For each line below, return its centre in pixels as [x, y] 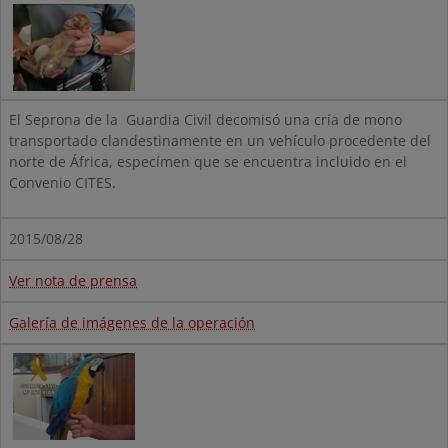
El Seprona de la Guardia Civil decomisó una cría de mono [205, 120]
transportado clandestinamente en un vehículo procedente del [220, 141]
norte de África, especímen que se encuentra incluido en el [208, 162]
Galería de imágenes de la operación [132, 323]
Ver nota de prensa [73, 281]
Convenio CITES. [62, 183]
